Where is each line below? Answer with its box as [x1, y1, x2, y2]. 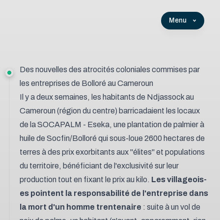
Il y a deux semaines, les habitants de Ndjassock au [20, 93, 194, 101]
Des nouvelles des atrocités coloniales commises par [20, 65, 200, 74]
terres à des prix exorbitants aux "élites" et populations [20, 148, 205, 156]
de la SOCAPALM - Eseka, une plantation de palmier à [20, 120, 204, 129]
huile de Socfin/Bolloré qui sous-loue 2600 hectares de [20, 134, 205, 142]
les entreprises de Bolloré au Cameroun [20, 79, 153, 87]
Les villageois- [151, 175, 207, 184]
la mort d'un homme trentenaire [20, 203, 141, 211]
